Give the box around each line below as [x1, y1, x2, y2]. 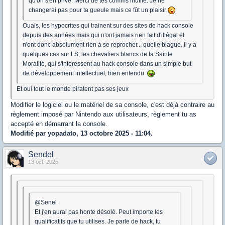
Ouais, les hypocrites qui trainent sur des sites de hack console [23, 22, 193, 30]
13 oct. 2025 [28, 159, 58, 165]
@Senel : [35, 199, 60, 206]
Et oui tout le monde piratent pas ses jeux [17, 85, 129, 93]
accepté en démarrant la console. [11, 120, 107, 128]
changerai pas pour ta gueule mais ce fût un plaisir [29, 7, 168, 14]
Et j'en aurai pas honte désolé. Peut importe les [35, 208, 163, 216]
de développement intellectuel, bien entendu [23, 70, 147, 77]
